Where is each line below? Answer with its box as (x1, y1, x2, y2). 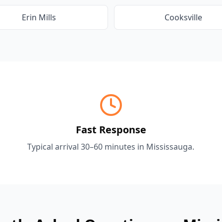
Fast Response (75, 123, 146, 136)
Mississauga (146, 141, 193, 152)
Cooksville (164, 12, 202, 23)
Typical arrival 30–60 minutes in (27, 141, 147, 152)
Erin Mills (22, 12, 56, 23)
